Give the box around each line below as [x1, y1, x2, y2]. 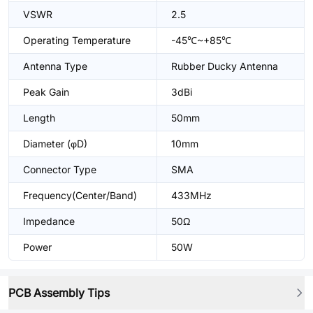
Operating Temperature [23, 34, 131, 46]
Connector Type [23, 163, 96, 175]
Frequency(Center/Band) [23, 189, 137, 201]
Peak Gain [23, 86, 69, 98]
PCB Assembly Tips [8, 286, 110, 300]
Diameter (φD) [23, 138, 87, 150]
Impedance [23, 215, 75, 227]
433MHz [171, 189, 212, 201]
